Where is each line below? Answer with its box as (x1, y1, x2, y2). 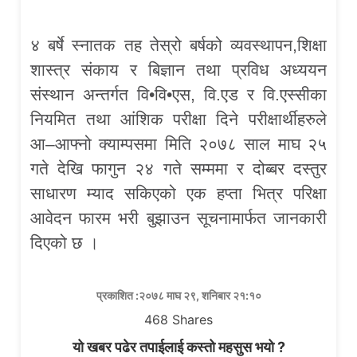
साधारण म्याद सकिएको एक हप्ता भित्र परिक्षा (30, 184, 327, 203)
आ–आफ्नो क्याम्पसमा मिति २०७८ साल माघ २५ (30, 135, 327, 154)
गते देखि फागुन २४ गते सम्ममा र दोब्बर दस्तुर (30, 159, 327, 178)
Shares (172, 312, 213, 328)
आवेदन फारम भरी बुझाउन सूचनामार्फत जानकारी (30, 209, 327, 228)
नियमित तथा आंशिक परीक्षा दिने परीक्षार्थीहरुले (30, 110, 327, 129)
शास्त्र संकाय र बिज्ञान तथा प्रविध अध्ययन (30, 61, 327, 80)
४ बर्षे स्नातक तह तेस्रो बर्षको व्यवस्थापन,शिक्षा (30, 36, 327, 55)
